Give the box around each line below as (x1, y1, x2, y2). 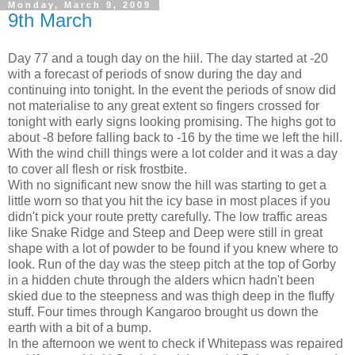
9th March (8, 9, 92, 31)
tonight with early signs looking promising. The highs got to (8, 114, 336, 128)
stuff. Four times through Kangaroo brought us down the (8, 304, 319, 319)
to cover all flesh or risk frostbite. (8, 162, 187, 176)
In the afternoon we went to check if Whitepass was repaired (8, 336, 343, 350)
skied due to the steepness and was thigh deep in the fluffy (8, 288, 334, 303)
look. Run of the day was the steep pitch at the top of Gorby (8, 257, 336, 271)
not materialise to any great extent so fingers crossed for (8, 98, 319, 113)
